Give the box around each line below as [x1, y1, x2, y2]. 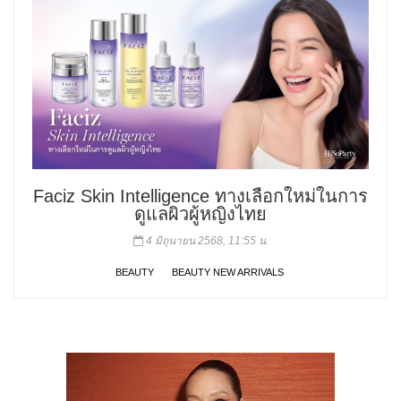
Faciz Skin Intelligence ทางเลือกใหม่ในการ [33, 186, 368, 207]
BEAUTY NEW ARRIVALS [172, 267, 284, 278]
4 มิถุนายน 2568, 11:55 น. [142, 235, 269, 248]
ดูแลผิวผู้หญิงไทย [134, 204, 267, 225]
